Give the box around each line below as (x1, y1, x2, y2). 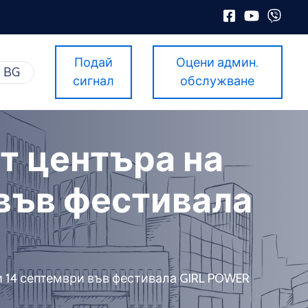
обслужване (180, 74, 255, 89)
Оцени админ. (176, 55, 259, 71)
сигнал (72, 74, 114, 89)
